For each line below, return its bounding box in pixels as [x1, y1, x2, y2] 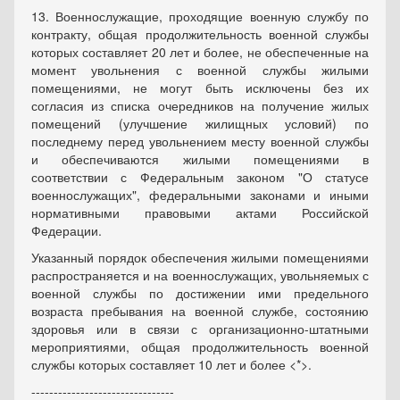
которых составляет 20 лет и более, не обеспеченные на [31, 43, 369, 61]
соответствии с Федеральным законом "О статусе [31, 168, 369, 186]
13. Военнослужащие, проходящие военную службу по [31, 7, 369, 25]
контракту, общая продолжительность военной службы [31, 25, 369, 43]
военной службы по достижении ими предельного [31, 284, 369, 302]
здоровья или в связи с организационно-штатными [31, 320, 369, 337]
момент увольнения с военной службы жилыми [31, 61, 369, 79]
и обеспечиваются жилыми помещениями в [31, 150, 369, 168]
